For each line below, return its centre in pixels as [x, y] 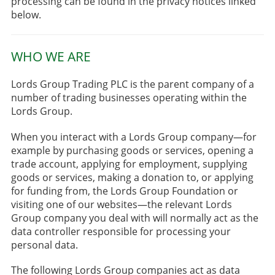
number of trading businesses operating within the [129, 98]
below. [26, 14]
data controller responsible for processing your [121, 231]
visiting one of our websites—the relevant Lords [121, 204]
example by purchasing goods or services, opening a [132, 150]
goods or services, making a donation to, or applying [132, 177]
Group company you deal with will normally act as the [134, 218]
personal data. [44, 245]
